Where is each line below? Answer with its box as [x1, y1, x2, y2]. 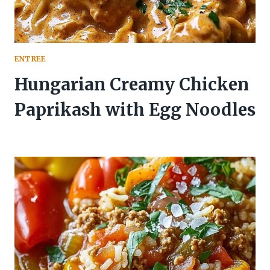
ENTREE [14, 54, 46, 63]
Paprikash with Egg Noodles [14, 98, 256, 121]
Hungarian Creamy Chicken [14, 73, 249, 95]
